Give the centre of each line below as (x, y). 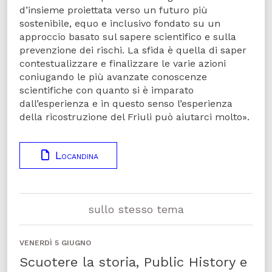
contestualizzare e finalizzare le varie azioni (123, 63)
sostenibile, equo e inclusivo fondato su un (120, 23)
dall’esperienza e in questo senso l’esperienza (126, 103)
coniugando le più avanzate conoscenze (113, 76)
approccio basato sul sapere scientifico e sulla (128, 36)
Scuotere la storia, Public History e (133, 262)
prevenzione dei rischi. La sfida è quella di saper (133, 50)
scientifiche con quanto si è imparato (107, 90)
